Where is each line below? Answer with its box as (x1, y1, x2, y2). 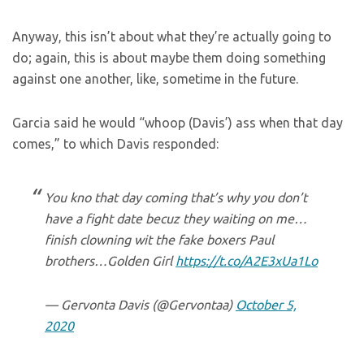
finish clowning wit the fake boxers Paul (45, 232, 274, 247)
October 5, (236, 297, 297, 312)
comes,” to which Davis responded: (12, 136, 219, 151)
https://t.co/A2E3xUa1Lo (175, 253, 318, 268)
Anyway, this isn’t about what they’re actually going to (12, 29, 331, 44)
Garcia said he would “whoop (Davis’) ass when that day (12, 115, 343, 130)
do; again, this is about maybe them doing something (12, 50, 326, 65)
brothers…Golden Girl (45, 253, 175, 268)
